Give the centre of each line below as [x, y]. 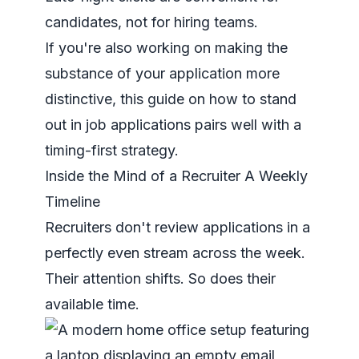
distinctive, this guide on [127, 99]
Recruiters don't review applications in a [177, 227]
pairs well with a [246, 125]
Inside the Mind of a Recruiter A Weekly [176, 176]
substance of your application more [162, 73]
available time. [92, 304]
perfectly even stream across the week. [175, 253]
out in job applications [118, 125]
